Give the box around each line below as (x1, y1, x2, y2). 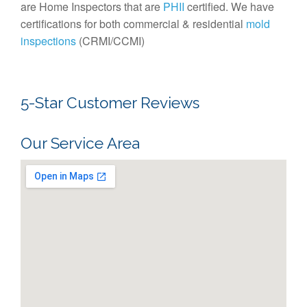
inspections (21, 33, 76, 49)
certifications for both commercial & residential (21, 16, 246, 32)
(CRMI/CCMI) (76, 33, 145, 49)
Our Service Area (21, 134, 140, 153)
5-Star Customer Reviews (21, 94, 199, 112)
